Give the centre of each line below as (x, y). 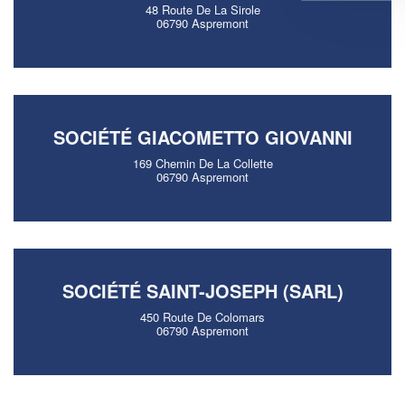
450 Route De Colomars (202, 317)
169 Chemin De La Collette (202, 163)
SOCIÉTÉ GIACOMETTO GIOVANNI (202, 137)
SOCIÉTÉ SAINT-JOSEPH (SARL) (202, 291)
